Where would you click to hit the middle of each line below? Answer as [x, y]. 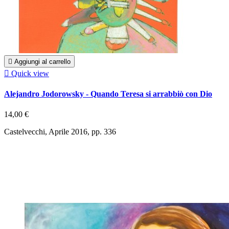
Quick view [30, 74]
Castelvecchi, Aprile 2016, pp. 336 [60, 131]
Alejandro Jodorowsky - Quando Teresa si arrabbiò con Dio [108, 94]
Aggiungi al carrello [42, 62]
